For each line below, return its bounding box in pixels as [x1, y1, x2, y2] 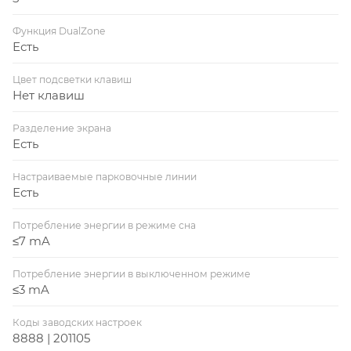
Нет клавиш [13, 87, 85, 103]
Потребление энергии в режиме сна [13, 219, 196, 231]
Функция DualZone [13, 24, 105, 37]
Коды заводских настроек [13, 316, 142, 328]
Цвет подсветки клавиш [13, 73, 132, 85]
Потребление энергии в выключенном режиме [13, 267, 251, 280]
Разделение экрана [13, 121, 111, 134]
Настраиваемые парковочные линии [13, 170, 197, 183]
